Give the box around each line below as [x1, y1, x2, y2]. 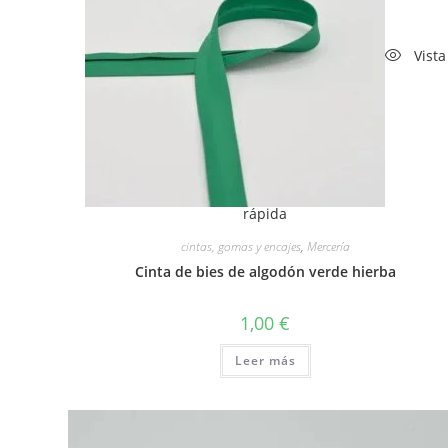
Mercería [306, 237, 350, 255]
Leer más [234, 351, 296, 369]
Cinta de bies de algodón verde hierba [134, 261, 396, 281]
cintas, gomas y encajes [180, 237, 301, 255]
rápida [243, 203, 288, 223]
